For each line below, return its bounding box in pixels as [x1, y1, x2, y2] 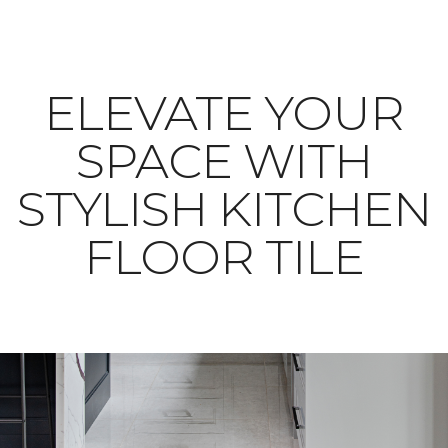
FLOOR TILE [83, 228, 365, 287]
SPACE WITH [75, 132, 373, 191]
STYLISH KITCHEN [16, 180, 432, 239]
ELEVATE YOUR [43, 84, 405, 143]
